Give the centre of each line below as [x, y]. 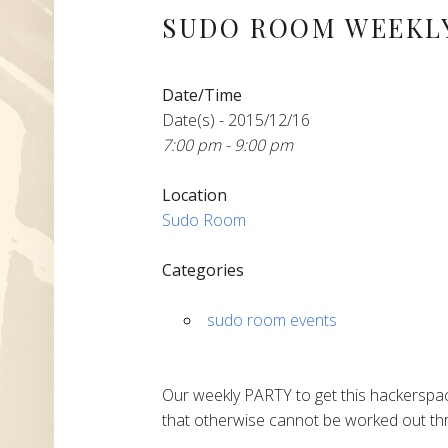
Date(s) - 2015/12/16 [236, 120]
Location [194, 195]
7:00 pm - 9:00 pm [227, 145]
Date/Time [202, 95]
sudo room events [272, 320]
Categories [203, 270]
